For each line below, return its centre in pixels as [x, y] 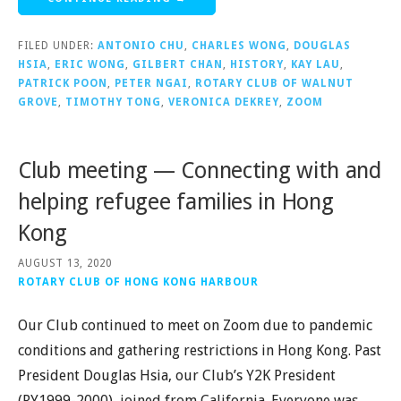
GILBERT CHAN [178, 64]
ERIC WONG [90, 64]
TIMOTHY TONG [113, 102]
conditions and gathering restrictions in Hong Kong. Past [200, 350]
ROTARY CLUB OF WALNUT [274, 83]
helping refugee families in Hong [176, 201]
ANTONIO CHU [141, 45]
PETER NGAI [151, 83]
